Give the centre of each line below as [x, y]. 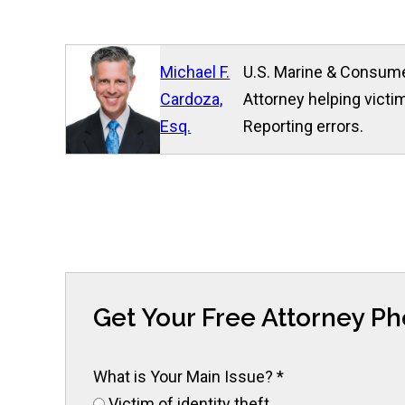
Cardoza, [192, 99]
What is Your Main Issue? [185, 376]
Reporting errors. [304, 126]
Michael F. [195, 72]
